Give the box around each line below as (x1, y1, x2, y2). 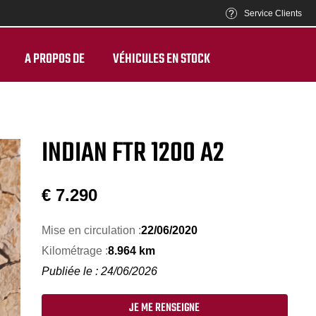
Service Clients (244, 8, 302, 18)
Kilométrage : (41, 245, 108, 257)
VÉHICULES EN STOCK (113, 49, 210, 70)
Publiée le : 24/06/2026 (41, 265, 157, 277)
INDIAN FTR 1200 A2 (41, 133, 224, 175)
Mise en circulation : (41, 224, 141, 236)
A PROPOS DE (25, 49, 85, 70)
